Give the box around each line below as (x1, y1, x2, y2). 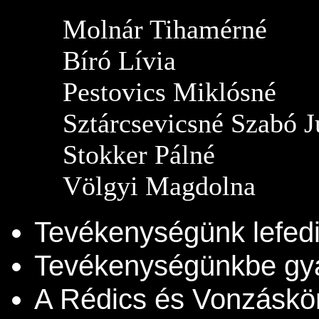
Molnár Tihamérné (63, 14, 267, 44)
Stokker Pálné (63, 140, 215, 169)
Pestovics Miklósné (63, 77, 276, 107)
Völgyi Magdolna (63, 171, 256, 201)
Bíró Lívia (63, 46, 176, 75)
